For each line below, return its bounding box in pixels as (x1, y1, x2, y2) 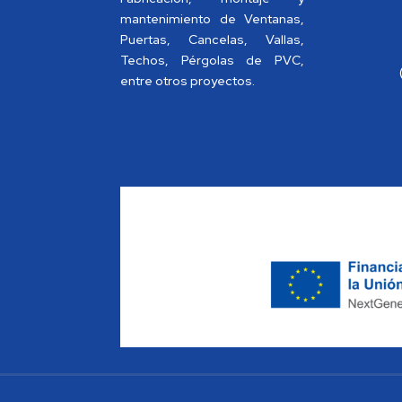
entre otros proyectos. (120, 72, 256, 89)
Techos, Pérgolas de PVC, (120, 51, 304, 68)
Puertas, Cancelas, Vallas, (120, 31, 304, 48)
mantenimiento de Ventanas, (120, 10, 304, 27)
